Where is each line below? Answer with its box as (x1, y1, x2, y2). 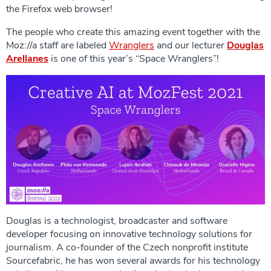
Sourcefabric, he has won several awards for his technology (6, 253, 260, 267)
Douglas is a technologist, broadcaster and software (6, 214, 227, 227)
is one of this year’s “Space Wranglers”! (48, 51, 219, 65)
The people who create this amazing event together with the (6, 25, 260, 39)
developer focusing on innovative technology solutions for (6, 227, 252, 241)
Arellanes (6, 51, 48, 65)
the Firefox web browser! (6, 2, 113, 16)
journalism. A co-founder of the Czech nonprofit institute (6, 240, 248, 254)
